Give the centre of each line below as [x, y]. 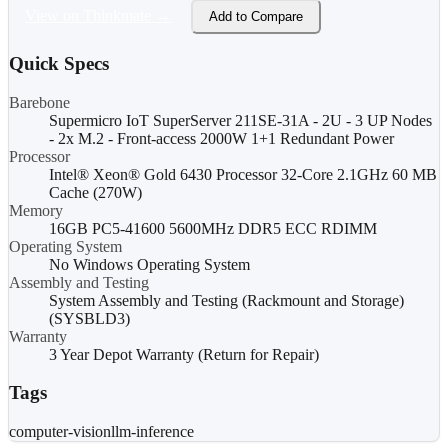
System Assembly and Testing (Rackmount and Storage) [226, 300]
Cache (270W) [95, 192]
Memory [36, 210]
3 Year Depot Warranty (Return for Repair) [184, 354]
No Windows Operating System [149, 264]
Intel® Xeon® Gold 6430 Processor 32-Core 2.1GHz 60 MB [243, 174]
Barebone [39, 102]
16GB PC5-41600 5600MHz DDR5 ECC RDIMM [213, 228]
